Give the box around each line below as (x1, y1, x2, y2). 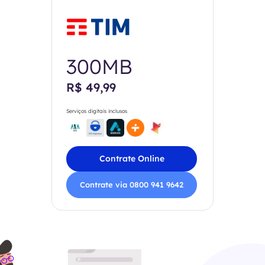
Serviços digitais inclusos (66, 108, 127, 114)
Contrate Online (99, 153, 164, 164)
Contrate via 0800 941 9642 (80, 180, 183, 189)
